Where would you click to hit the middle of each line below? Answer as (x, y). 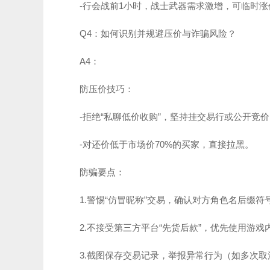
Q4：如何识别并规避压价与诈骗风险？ (158, 33)
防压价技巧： (107, 89)
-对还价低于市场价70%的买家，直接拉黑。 (167, 144)
